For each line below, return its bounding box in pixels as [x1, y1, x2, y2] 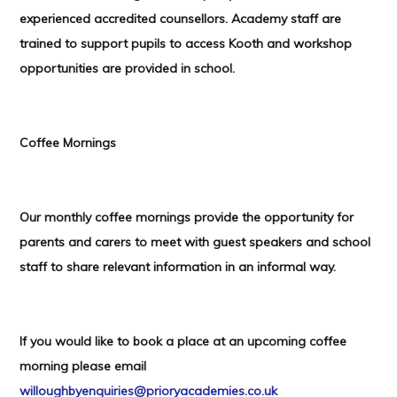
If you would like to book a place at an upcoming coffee [19, 333, 347, 350]
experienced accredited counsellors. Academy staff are [19, 11, 342, 27]
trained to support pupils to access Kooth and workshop [19, 35, 353, 52]
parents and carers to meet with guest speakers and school [19, 234, 371, 251]
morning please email [19, 358, 147, 375]
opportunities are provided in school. [19, 60, 236, 77]
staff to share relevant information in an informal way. [19, 259, 337, 276]
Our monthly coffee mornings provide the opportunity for [19, 209, 354, 226]
